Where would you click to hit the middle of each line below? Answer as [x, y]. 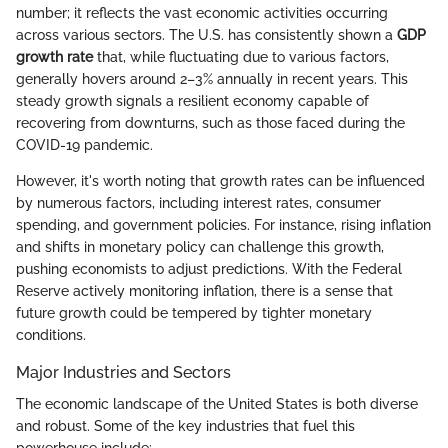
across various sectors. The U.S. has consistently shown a [206, 35]
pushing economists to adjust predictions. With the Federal [209, 269]
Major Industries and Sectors [123, 373]
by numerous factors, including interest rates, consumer [198, 203]
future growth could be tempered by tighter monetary [194, 313]
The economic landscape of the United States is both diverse [217, 404]
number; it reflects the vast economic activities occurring [202, 13]
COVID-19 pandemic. [84, 145]
